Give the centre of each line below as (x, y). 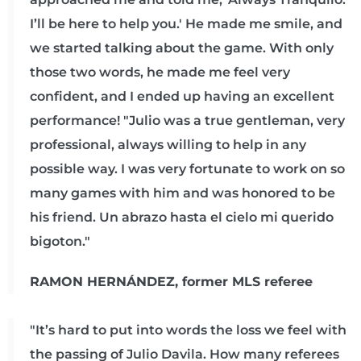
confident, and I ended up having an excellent (182, 96)
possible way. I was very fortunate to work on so (187, 169)
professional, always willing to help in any (168, 145)
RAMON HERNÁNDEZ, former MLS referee (171, 282)
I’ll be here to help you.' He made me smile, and (186, 24)
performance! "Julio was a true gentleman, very (187, 120)
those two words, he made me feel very (160, 72)
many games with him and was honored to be (183, 193)
